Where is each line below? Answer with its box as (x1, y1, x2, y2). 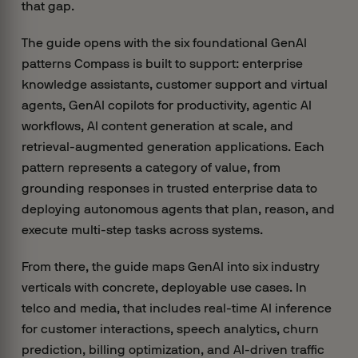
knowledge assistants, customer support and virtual (21, 77, 328, 92)
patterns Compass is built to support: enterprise (21, 56, 303, 71)
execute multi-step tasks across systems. (21, 222, 263, 237)
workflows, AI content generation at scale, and (21, 118, 293, 133)
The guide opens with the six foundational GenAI (21, 35, 307, 50)
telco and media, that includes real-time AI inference (21, 300, 332, 316)
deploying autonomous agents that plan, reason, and (21, 201, 335, 217)
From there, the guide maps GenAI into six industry (21, 259, 320, 274)
